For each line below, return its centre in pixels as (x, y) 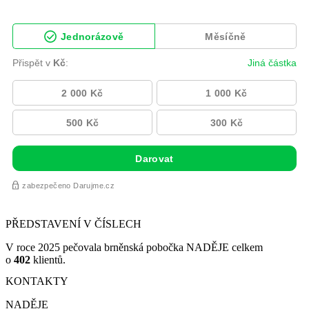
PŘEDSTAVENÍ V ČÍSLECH (73, 223)
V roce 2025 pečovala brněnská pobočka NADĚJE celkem (134, 247)
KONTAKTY (37, 281)
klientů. (48, 259)
